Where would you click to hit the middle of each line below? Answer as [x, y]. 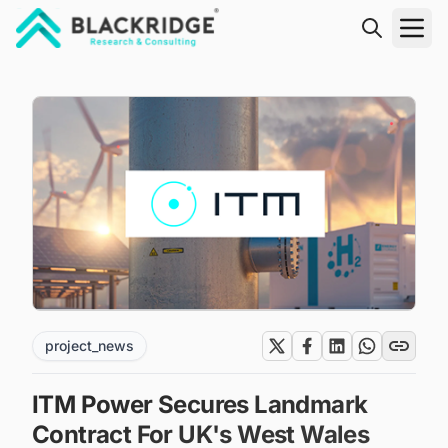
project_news [89, 345]
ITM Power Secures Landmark [200, 404]
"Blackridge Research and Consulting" [158, 59]
